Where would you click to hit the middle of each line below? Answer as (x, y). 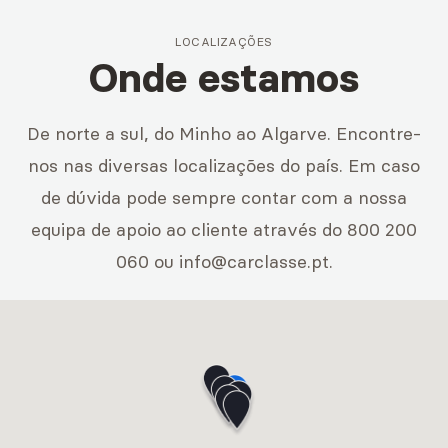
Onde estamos (224, 78)
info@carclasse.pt (253, 261)
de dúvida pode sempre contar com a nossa (224, 197)
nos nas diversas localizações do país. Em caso (224, 165)
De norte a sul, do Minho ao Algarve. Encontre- (224, 133)
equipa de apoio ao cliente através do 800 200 (224, 229)
